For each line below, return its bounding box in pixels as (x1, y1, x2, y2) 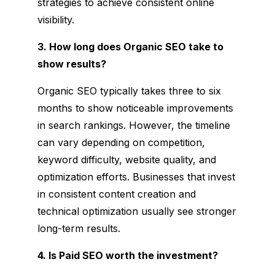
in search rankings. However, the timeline (37, 118, 230, 131)
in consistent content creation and (37, 187, 196, 200)
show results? (37, 57, 106, 70)
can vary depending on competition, (37, 136, 205, 149)
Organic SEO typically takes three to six (37, 84, 221, 97)
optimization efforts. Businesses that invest (37, 170, 235, 183)
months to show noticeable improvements (37, 101, 233, 114)
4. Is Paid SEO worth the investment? (37, 249, 218, 261)
